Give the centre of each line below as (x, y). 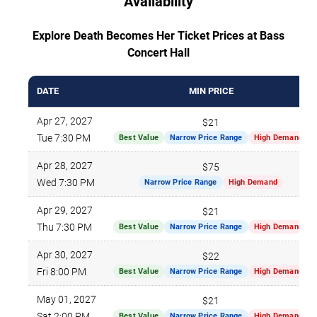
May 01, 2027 (67, 299)
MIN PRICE (211, 91)
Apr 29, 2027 (65, 210)
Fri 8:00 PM (62, 271)
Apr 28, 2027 (65, 165)
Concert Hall (158, 52)
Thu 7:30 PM (64, 227)
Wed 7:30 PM (66, 182)
